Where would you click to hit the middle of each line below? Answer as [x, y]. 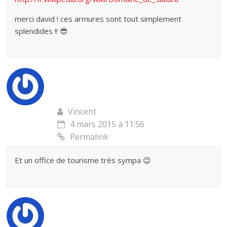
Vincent [82, 112]
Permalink [89, 137]
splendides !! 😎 [42, 31]
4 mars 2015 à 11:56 [107, 124]
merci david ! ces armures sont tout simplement [98, 19]
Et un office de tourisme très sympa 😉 [83, 160]
